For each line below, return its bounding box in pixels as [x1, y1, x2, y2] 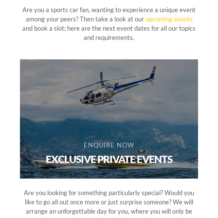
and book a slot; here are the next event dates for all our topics [22, 24, 196, 32]
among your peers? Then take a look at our [25, 15, 145, 23]
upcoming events [145, 15, 193, 23]
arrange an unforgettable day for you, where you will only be [26, 207, 192, 216]
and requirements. [84, 33, 134, 41]
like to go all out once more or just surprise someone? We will [25, 198, 193, 206]
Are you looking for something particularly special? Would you [24, 189, 194, 197]
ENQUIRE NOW [84, 141, 134, 149]
